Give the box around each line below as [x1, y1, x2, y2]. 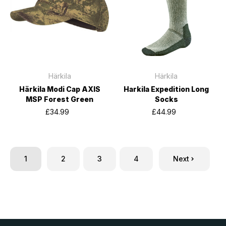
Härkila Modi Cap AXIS [19, 85, 100, 93]
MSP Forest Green [26, 95, 94, 103]
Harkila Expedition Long [124, 85, 209, 93]
